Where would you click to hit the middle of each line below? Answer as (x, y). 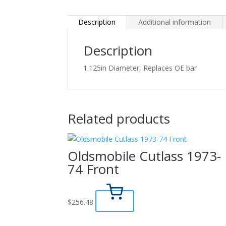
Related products (119, 119)
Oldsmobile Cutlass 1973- (145, 156)
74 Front (94, 169)
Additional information (175, 22)
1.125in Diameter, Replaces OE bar (140, 68)
